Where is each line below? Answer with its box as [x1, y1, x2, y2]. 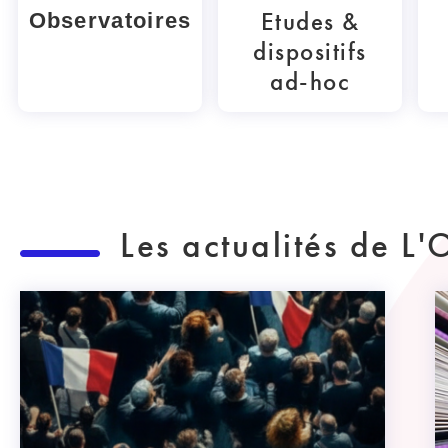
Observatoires [28, 8, 192, 34]
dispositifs [253, 35, 367, 69]
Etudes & [260, 5, 360, 39]
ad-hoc [270, 65, 350, 99]
